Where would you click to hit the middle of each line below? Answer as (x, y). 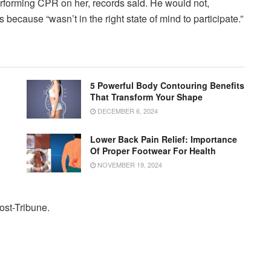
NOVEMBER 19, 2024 (129, 165)
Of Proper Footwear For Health (153, 151)
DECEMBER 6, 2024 (127, 110)
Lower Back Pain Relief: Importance (164, 139)
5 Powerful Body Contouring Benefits (167, 85)
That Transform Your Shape (146, 96)
